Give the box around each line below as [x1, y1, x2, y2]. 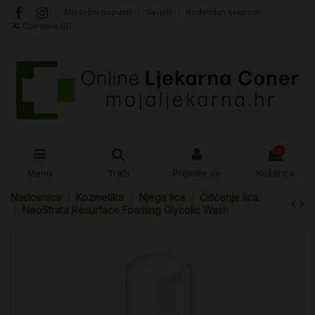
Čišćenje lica [200, 191, 259, 203]
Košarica [257, 167, 295, 179]
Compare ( [22, 20, 64, 31]
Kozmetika [76, 191, 124, 203]
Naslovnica [11, 191, 61, 203]
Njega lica [139, 191, 185, 203]
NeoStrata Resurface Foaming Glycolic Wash [22, 204, 229, 216]
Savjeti [146, 7, 174, 18]
